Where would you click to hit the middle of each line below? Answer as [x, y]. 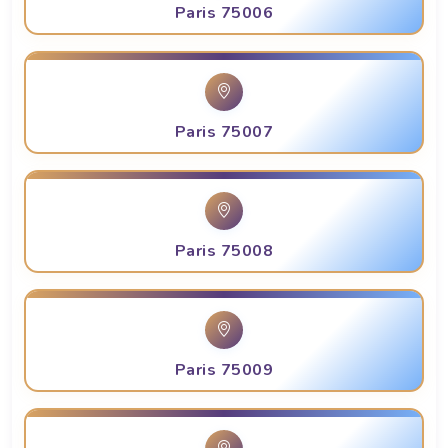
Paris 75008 [224, 251]
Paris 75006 [224, 13]
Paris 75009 [224, 370]
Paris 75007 [224, 132]
